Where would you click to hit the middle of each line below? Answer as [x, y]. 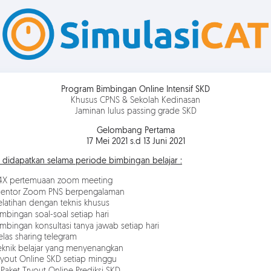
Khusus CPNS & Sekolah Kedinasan [135, 101]
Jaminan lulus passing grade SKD [135, 112]
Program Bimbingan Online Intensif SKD [135, 90]
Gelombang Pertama [135, 131]
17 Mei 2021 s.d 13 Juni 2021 [135, 142]
